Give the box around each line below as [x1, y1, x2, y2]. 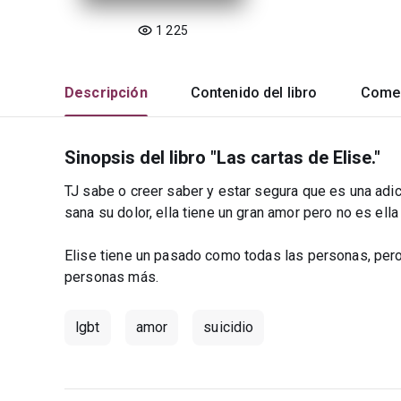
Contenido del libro [190, 84, 318, 101]
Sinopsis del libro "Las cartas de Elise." [64, 147, 380, 168]
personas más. [64, 269, 158, 286]
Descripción [64, 84, 148, 101]
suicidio [203, 319, 254, 336]
